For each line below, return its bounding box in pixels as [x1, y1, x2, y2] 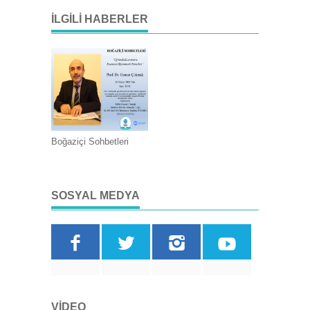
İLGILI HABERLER [51, 13, 148, 25]
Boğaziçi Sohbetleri [51, 136, 129, 147]
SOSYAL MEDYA [51, 190, 140, 201]
